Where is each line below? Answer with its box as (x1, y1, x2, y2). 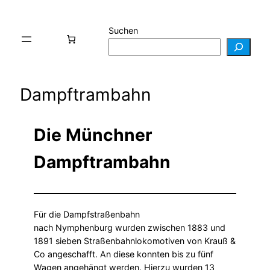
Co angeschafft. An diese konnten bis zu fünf (34, 248, 213, 259)
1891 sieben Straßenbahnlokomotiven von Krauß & (34, 235, 236, 246)
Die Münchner (34, 124, 152, 145)
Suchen (108, 25, 138, 36)
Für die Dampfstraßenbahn (34, 209, 140, 219)
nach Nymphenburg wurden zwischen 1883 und (34, 222, 225, 233)
